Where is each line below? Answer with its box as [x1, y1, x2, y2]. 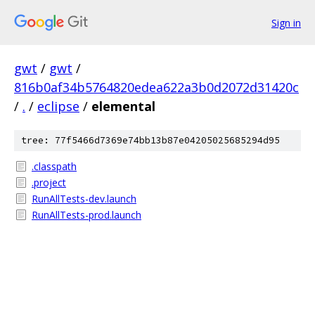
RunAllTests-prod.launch [32, 208, 141, 221]
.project [32, 176, 66, 189]
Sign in [271, 15, 301, 30]
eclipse [37, 98, 79, 115]
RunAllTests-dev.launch [32, 192, 136, 205]
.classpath [32, 160, 77, 173]
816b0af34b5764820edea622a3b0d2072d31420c [14, 79, 299, 96]
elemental [91, 98, 155, 115]
